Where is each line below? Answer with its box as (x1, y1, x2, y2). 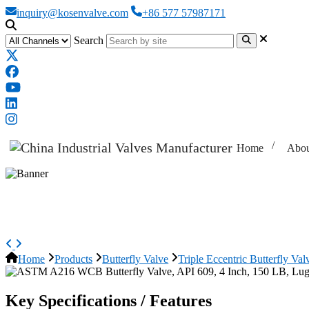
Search (74, 34, 103, 47)
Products (54, 253, 93, 266)
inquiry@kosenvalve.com (17, 7, 128, 19)
